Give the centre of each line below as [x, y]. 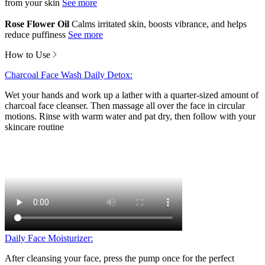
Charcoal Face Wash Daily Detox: [69, 75]
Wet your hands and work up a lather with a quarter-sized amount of [132, 95]
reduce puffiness [35, 34]
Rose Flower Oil [38, 24]
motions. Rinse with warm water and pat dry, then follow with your [130, 116]
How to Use [29, 54]
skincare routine [34, 127]
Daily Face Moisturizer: [49, 238]
